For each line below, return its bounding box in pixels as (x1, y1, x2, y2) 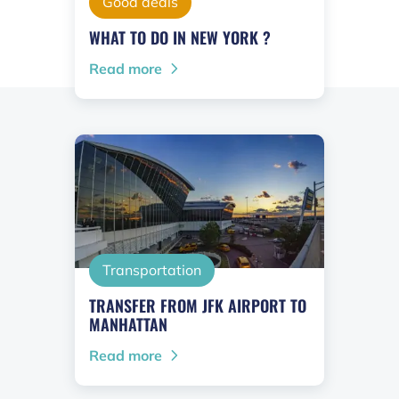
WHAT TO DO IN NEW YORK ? (89, 26, 271, 50)
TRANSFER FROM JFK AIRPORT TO (89, 294, 306, 318)
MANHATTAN (89, 313, 167, 337)
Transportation (102, 261, 201, 280)
